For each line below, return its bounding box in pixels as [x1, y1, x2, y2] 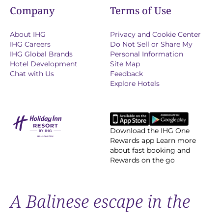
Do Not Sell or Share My [110, 40, 192, 49]
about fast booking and [110, 146, 190, 155]
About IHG [10, 30, 46, 39]
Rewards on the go [110, 156, 175, 165]
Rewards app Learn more [110, 136, 196, 145]
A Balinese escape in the [10, 190, 190, 213]
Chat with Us [10, 69, 54, 79]
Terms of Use [110, 4, 171, 18]
